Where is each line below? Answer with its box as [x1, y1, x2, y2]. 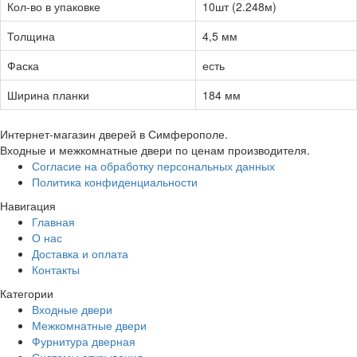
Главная [32, 213, 75, 229]
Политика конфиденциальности [32, 173, 198, 190]
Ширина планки [7, 86, 89, 103]
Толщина [7, 27, 55, 44]
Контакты [32, 261, 80, 277]
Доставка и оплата [32, 245, 128, 261]
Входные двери [32, 300, 112, 317]
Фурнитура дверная [32, 332, 135, 349]
